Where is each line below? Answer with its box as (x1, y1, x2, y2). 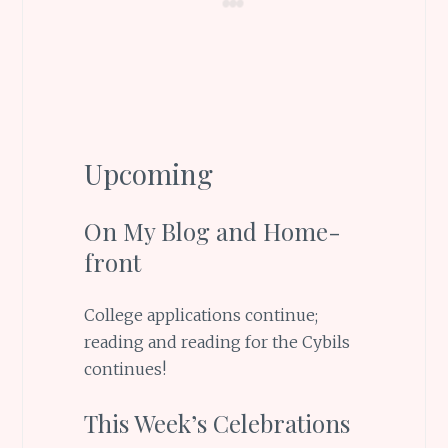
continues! (83, 358, 166, 379)
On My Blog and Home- (83, 214, 341, 247)
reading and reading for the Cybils (83, 331, 350, 352)
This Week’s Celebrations (83, 407, 350, 440)
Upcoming (83, 154, 213, 192)
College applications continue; (83, 304, 318, 325)
